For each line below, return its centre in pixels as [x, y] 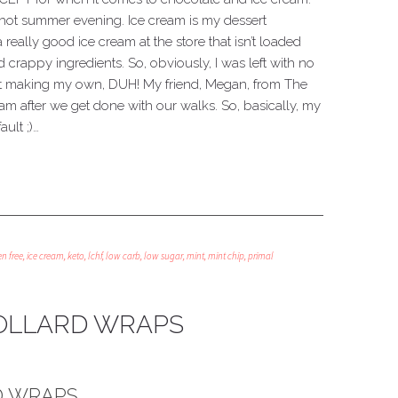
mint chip [226, 256]
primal [261, 256]
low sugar [163, 256]
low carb [123, 256]
